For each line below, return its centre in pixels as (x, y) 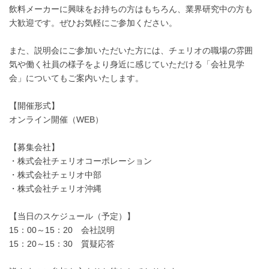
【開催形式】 (34, 106)
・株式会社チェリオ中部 (55, 175)
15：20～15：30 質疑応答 (62, 244)
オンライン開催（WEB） (56, 120)
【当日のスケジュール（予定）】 (72, 216)
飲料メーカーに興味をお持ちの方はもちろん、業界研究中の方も (131, 9)
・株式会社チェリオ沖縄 (55, 189)
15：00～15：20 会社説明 (62, 230)
